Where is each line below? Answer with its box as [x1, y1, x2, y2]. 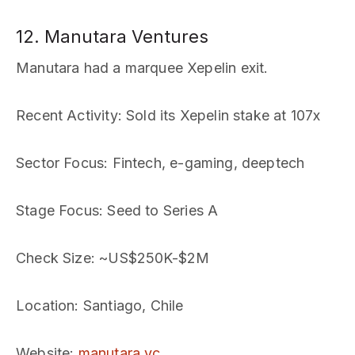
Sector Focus [16, 155, 105, 171]
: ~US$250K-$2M [90, 250, 210, 266]
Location [16, 297, 75, 314]
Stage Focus [16, 202, 99, 219]
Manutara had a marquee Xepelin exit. [16, 59, 269, 76]
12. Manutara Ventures [16, 26, 208, 47]
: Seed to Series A [98, 202, 219, 219]
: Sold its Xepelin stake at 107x [117, 107, 321, 124]
